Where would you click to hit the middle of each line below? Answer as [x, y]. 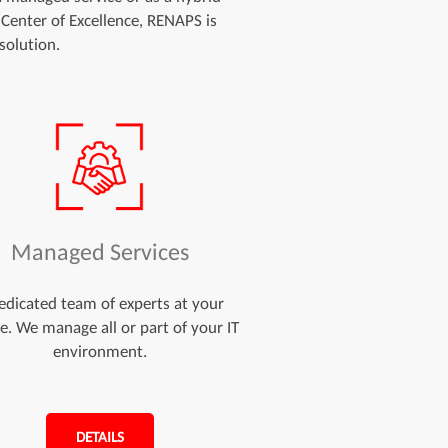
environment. [99, 351]
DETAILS [99, 436]
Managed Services [99, 251]
